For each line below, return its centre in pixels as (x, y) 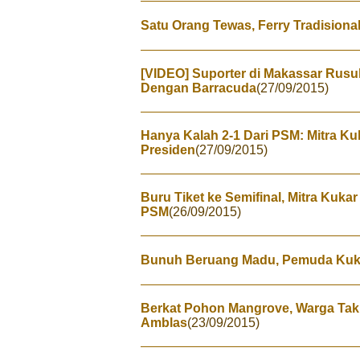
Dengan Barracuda (198, 88)
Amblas (164, 323)
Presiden (168, 150)
